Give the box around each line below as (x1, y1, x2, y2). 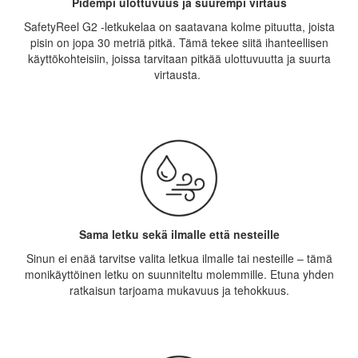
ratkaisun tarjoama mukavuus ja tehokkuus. (69, 281, 289, 298)
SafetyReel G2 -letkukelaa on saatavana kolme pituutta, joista (23, 18, 335, 34)
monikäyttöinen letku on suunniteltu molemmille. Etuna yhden (24, 265, 334, 282)
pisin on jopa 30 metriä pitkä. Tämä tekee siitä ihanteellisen (30, 34, 328, 50)
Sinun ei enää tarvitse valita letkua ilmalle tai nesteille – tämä (26, 249, 332, 266)
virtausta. (154, 66, 204, 82)
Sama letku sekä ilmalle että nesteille (78, 225, 280, 242)
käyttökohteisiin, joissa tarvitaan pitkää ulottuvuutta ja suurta (27, 50, 331, 66)
